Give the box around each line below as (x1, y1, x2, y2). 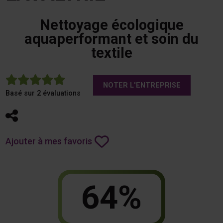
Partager (17, 107, 73, 124)
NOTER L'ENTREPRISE (103, 81, 181, 90)
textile (91, 44, 132, 61)
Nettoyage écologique (39, 16, 184, 33)
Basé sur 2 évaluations (5, 89, 81, 98)
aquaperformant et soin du (24, 30, 199, 47)
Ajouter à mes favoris (5, 136, 92, 147)
